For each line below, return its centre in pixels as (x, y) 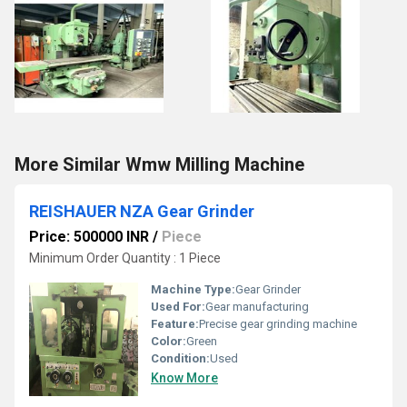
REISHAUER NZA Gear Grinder (142, 211)
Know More (184, 378)
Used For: (178, 307)
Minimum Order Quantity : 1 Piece (125, 258)
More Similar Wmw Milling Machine (159, 164)
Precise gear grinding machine (278, 324)
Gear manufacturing (257, 307)
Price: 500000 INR (89, 237)
